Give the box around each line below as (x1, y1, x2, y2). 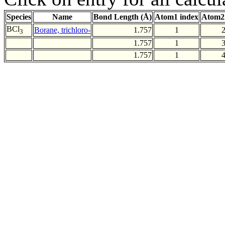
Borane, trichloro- (34, 26, 90, 35)
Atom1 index (155, 13, 198, 22)
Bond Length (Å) (93, 13, 152, 22)
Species (7, 13, 31, 22)
